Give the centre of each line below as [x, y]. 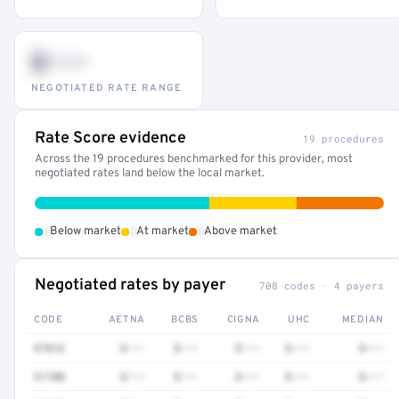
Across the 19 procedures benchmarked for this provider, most [194, 159]
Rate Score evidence [110, 138]
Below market [85, 232]
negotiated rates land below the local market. [150, 174]
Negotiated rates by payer [130, 285]
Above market [240, 232]
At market [163, 232]
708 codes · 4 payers [321, 285]
